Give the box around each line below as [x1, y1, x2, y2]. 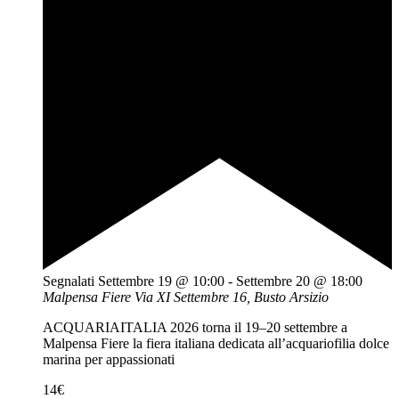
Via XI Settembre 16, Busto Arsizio [134, 289, 329, 305]
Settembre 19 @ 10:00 [98, 273, 224, 289]
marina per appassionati [43, 352, 175, 368]
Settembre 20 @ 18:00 [236, 273, 362, 289]
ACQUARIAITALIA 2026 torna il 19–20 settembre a [43, 320, 347, 336]
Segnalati [43, 273, 94, 289]
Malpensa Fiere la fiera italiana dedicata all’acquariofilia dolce [43, 336, 389, 352]
